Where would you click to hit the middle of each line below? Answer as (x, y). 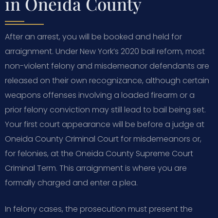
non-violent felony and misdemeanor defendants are (107, 66)
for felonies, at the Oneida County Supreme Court (99, 153)
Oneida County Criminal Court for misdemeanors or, (103, 139)
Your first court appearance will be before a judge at (105, 124)
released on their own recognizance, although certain (107, 80)
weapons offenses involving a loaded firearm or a (100, 95)
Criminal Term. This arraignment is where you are (96, 168)
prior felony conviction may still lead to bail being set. (105, 109)
